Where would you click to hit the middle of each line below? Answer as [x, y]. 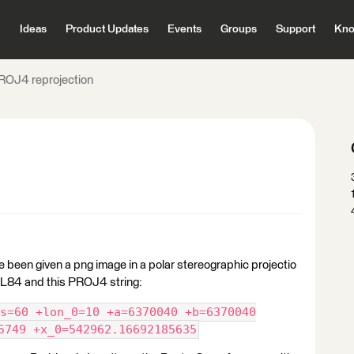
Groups [238, 29]
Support [295, 29]
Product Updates [107, 29]
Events [184, 29]
